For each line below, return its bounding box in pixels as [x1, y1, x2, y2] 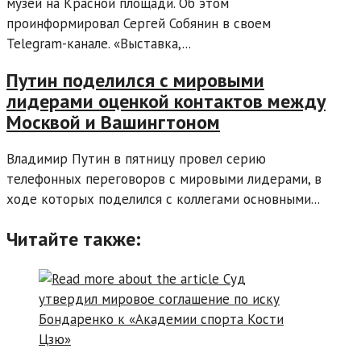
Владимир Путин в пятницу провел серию [6, 149, 266, 168]
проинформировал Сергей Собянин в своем [6, 15, 271, 32]
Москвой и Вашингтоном [6, 109, 220, 135]
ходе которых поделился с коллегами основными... [6, 189, 320, 208]
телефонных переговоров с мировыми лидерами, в [6, 169, 322, 188]
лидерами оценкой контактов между [6, 88, 326, 114]
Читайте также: [6, 226, 141, 251]
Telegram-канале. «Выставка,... [6, 35, 191, 52]
